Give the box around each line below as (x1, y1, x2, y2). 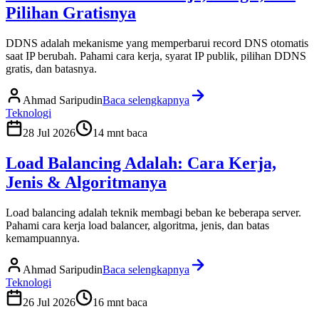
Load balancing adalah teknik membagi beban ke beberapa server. (6, 206, 301, 219)
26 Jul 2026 (23, 296, 75, 309)
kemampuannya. (6, 232, 80, 245)
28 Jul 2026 (23, 127, 75, 140)
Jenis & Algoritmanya (6, 173, 167, 192)
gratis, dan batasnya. (6, 63, 97, 75)
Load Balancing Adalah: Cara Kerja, (6, 154, 276, 173)
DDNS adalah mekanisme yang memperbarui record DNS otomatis (6, 37, 308, 50)
